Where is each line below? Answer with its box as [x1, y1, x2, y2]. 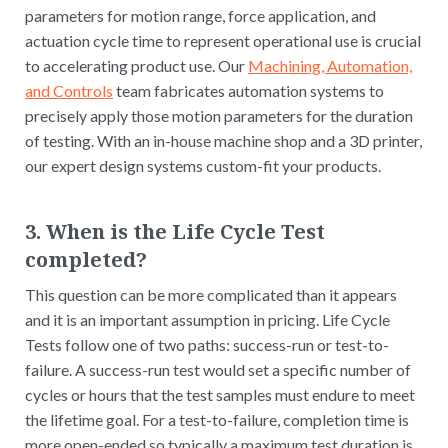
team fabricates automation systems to [113, 80, 384, 100]
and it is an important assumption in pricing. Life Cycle [25, 309, 390, 329]
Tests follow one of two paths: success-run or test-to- [25, 334, 389, 354]
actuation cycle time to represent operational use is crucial [25, 30, 421, 50]
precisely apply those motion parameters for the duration [25, 105, 413, 125]
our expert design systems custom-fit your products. [25, 155, 381, 175]
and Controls [25, 80, 113, 100]
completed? [25, 245, 147, 273]
